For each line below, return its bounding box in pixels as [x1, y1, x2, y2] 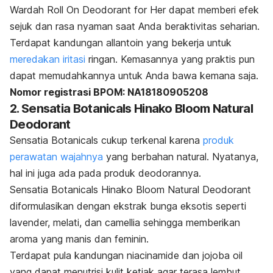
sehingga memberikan [140, 216, 240, 229]
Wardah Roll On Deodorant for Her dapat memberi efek [10, 3, 262, 16]
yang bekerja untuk [143, 36, 232, 49]
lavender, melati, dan [10, 216, 105, 229]
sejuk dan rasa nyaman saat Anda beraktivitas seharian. [10, 19, 260, 32]
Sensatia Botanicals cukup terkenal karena [10, 133, 203, 146]
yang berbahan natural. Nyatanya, [103, 150, 258, 163]
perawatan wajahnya [10, 150, 103, 163]
